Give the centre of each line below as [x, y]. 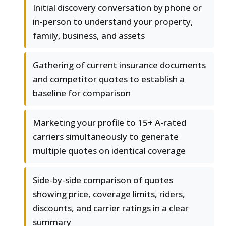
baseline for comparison [82, 93]
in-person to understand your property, [113, 22]
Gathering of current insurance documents [119, 65]
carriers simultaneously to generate [106, 137]
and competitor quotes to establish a [109, 79]
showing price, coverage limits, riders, [109, 194]
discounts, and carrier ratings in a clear [111, 208]
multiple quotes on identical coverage [109, 151]
